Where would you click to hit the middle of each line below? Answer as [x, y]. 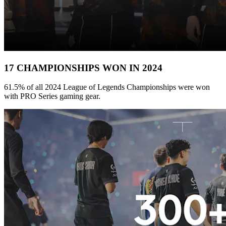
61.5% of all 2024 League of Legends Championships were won [107, 87]
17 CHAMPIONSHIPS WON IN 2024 [83, 68]
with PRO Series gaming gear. [52, 96]
